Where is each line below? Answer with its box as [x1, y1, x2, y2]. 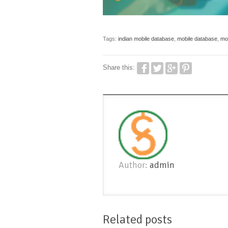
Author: [119, 159, 150, 170]
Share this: [103, 64, 137, 72]
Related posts [103, 211, 172, 227]
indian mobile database [118, 35, 174, 42]
